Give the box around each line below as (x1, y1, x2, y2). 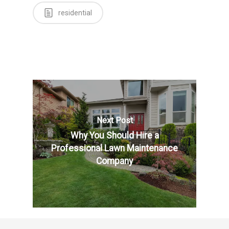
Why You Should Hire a (70, 130, 159, 141)
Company (96, 155, 133, 166)
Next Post (96, 115, 133, 125)
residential (57, 9, 92, 17)
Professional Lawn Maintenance (51, 143, 178, 153)
